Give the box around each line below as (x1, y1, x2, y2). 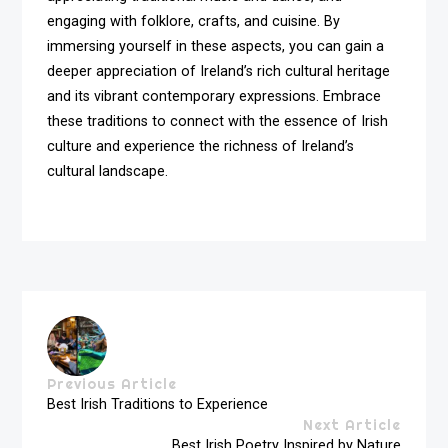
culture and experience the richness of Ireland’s (47, 137, 355, 155)
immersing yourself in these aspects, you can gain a (47, 37, 385, 55)
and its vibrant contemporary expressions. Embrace (47, 87, 382, 105)
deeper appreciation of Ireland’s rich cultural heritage (47, 62, 391, 80)
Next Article (302, 415, 401, 434)
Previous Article (47, 374, 178, 393)
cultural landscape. (47, 162, 169, 180)
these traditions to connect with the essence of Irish (47, 112, 389, 130)
